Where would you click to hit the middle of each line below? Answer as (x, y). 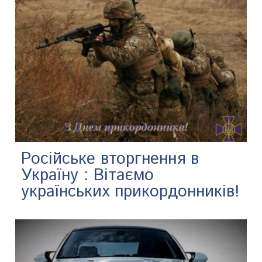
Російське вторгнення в (110, 159)
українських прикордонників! (130, 192)
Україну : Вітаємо (88, 176)
